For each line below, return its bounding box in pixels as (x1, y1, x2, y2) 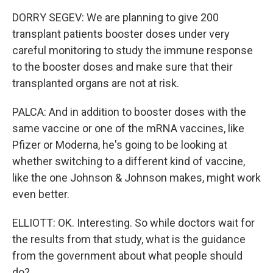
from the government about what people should (12, 249, 243, 262)
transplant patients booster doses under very (12, 27, 230, 40)
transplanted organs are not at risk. (12, 77, 179, 90)
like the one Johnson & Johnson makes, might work (12, 171, 261, 184)
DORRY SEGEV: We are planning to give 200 (12, 11, 219, 24)
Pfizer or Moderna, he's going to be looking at (12, 138, 227, 151)
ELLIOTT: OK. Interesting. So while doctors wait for (12, 216, 255, 229)
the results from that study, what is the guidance (12, 233, 246, 246)
